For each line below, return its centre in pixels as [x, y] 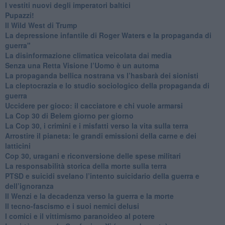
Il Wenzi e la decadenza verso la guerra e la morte [89, 196]
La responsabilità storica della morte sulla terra [86, 165]
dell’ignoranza [29, 186]
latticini [18, 145]
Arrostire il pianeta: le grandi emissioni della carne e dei [100, 135]
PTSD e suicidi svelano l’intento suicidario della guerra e [102, 176]
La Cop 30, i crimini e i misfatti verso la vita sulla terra [96, 125]
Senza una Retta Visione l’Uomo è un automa [82, 65]
